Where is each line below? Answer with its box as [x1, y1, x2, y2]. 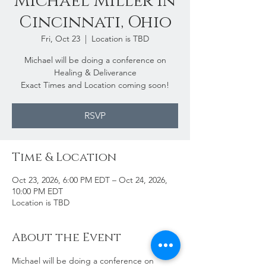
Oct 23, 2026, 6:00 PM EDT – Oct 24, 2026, [12, 175, 167, 185]
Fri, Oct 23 [41, 33, 80, 44]
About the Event [12, 230, 121, 245]
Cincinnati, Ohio [18, 11, 172, 33]
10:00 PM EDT [12, 186, 63, 197]
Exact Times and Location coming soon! [21, 80, 169, 90]
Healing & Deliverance [53, 67, 137, 78]
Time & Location [12, 150, 116, 165]
